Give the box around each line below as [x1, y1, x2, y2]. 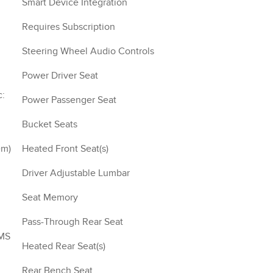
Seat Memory [22, 191, 78, 204]
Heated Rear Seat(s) [22, 240, 105, 253]
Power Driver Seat [22, 69, 98, 82]
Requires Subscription [22, 21, 115, 34]
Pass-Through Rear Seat [22, 216, 123, 229]
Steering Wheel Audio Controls [22, 45, 154, 58]
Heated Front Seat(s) [22, 143, 108, 155]
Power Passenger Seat [22, 94, 116, 107]
